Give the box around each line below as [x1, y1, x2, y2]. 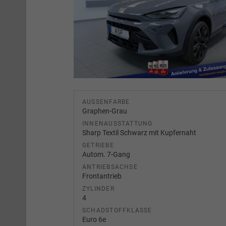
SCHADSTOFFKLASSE [82, 206, 152, 214]
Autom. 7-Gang [82, 150, 130, 158]
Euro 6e [82, 215, 106, 223]
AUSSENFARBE [82, 98, 126, 105]
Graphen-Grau [82, 106, 127, 115]
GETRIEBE [82, 141, 114, 149]
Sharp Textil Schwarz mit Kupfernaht [82, 128, 196, 137]
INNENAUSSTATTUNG [82, 120, 153, 127]
